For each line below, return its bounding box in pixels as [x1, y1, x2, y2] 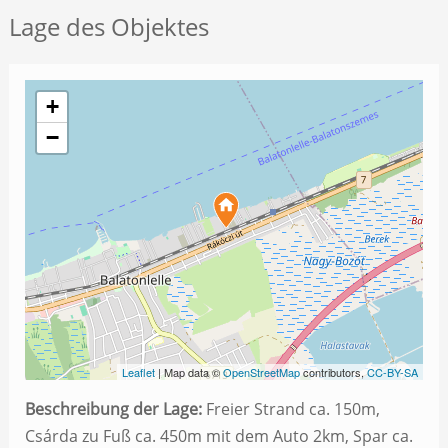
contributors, [300, 364, 368, 381]
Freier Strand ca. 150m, [201, 398, 380, 421]
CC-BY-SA [367, 364, 419, 381]
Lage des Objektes [8, 10, 209, 44]
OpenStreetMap [223, 364, 301, 381]
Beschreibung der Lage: [24, 398, 202, 421]
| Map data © [155, 364, 224, 381]
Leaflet [122, 364, 156, 381]
